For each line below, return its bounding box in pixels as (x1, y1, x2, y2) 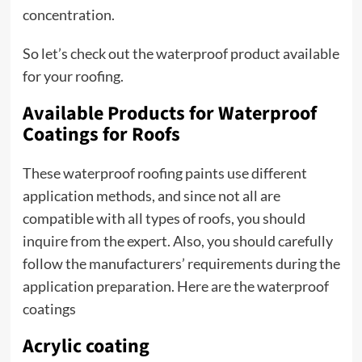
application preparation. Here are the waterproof (22, 277, 329, 295)
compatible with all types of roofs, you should (22, 209, 305, 227)
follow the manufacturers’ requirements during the (22, 255, 340, 272)
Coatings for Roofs (22, 120, 180, 149)
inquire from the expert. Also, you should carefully (22, 232, 333, 250)
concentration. (22, 6, 115, 23)
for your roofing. (22, 67, 124, 85)
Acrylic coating (22, 332, 149, 360)
